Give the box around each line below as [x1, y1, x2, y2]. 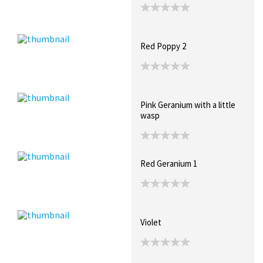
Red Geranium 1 [140, 157, 197, 169]
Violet [140, 216, 161, 228]
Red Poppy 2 [140, 40, 186, 52]
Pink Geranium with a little [140, 99, 235, 110]
